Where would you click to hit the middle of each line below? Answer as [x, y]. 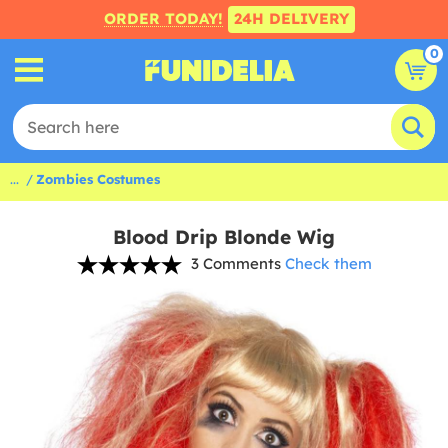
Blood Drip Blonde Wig [224, 237]
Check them [328, 263]
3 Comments [235, 263]
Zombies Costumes [98, 179]
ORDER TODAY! [163, 18]
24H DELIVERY [291, 18]
